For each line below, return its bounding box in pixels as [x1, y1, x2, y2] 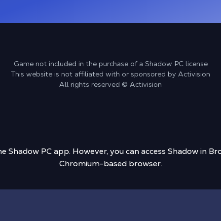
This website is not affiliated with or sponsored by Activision [11, 70, 210, 78]
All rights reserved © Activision [59, 80, 162, 89]
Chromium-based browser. [59, 158, 162, 169]
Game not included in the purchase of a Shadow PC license [13, 59, 208, 68]
